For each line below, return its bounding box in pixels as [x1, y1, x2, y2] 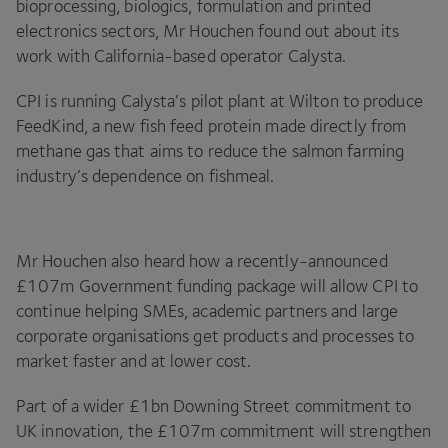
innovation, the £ [37, 421, 169, 442]
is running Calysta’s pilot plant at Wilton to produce [41, 91, 423, 112]
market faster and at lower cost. [16, 351, 252, 372]
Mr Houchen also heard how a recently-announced [16, 251, 388, 272]
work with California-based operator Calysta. [16, 46, 347, 67]
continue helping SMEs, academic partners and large [16, 301, 399, 322]
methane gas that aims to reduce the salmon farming [16, 141, 405, 162]
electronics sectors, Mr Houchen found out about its [16, 21, 400, 42]
